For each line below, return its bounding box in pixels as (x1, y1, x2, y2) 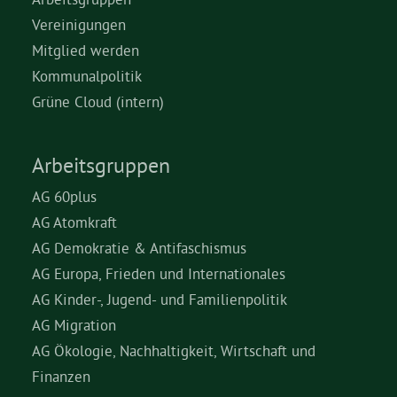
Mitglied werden (32, 41, 139, 59)
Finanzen (32, 367, 90, 385)
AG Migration (32, 315, 116, 334)
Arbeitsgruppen (32, 152, 170, 178)
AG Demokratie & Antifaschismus (32, 238, 246, 257)
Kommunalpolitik (32, 66, 142, 85)
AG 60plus (32, 187, 97, 206)
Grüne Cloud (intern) (32, 92, 164, 111)
